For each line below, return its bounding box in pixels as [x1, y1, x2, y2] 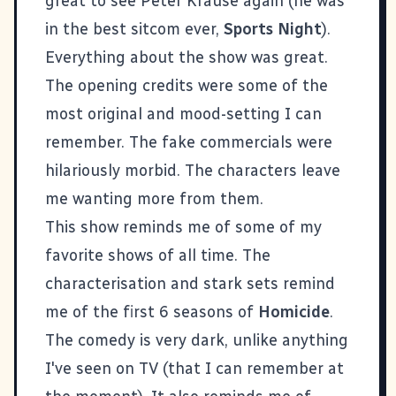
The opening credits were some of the [45, 75, 328, 95]
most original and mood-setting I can [45, 103, 322, 124]
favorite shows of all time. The [45, 245, 270, 265]
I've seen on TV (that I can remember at [45, 358, 344, 378]
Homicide [258, 301, 330, 322]
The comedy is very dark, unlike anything [45, 330, 348, 350]
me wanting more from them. [45, 188, 263, 209]
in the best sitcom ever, [45, 19, 224, 39]
